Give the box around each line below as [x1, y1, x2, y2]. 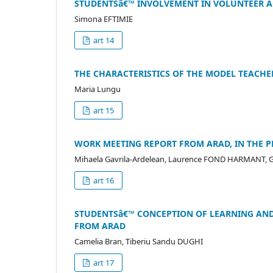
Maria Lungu [74, 83, 121, 94]
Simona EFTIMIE [74, 13, 133, 24]
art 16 [91, 174, 115, 186]
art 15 [91, 104, 115, 116]
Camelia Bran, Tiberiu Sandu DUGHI [74, 235, 203, 247]
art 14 [91, 34, 115, 46]
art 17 [91, 257, 115, 268]
